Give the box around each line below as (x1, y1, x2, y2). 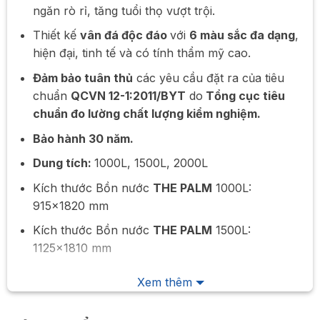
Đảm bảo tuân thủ (32, 70, 133, 85)
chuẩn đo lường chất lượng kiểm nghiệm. (32, 106, 261, 121)
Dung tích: (32, 156, 94, 171)
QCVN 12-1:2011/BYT (70, 88, 186, 103)
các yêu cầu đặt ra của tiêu (132, 70, 284, 85)
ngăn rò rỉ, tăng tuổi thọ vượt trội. (32, 3, 215, 18)
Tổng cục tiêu (202, 88, 285, 103)
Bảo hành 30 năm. (32, 131, 134, 146)
